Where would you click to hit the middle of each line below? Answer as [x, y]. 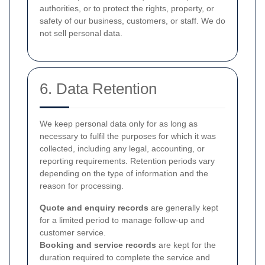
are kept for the [186, 245]
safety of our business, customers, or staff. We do [132, 21]
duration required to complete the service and [125, 257]
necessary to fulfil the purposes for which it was [128, 136]
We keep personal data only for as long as [119, 124]
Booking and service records [98, 245]
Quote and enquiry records [94, 208]
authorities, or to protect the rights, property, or [127, 8]
